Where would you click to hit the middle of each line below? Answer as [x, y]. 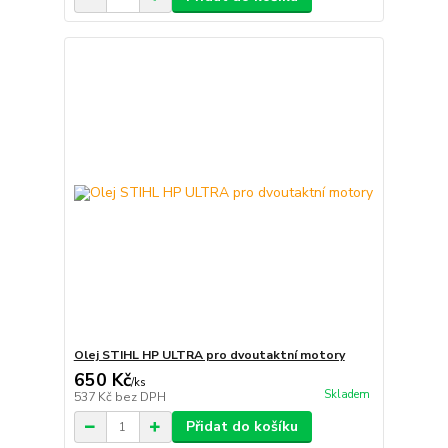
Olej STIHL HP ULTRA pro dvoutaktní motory [209, 355]
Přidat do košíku [241, 427]
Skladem [346, 395]
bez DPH [140, 397]
